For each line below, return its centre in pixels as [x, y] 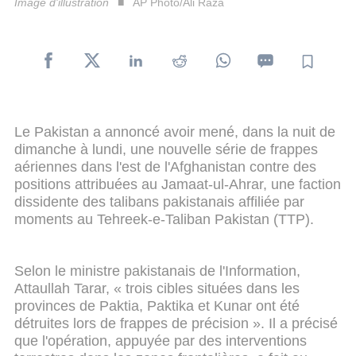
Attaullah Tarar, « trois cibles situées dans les [157, 289]
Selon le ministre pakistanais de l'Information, [157, 271]
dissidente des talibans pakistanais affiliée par [159, 201]
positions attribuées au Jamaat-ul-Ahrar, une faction [178, 184]
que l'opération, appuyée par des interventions [161, 341]
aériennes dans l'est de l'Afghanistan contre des [165, 166]
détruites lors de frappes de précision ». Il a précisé [176, 324]
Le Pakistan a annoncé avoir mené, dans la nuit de [175, 132]
